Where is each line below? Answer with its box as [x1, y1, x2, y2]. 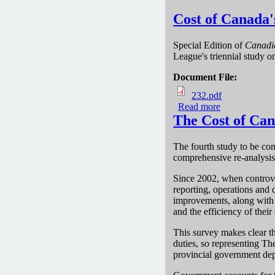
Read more [178, 101, 221, 112]
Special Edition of [173, 39, 246, 50]
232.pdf [192, 90, 222, 101]
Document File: [173, 71, 240, 82]
